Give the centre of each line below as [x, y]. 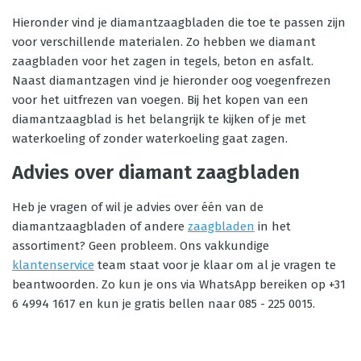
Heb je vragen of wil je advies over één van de [138, 207]
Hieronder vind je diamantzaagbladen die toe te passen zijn [179, 23]
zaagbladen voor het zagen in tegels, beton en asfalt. [163, 61]
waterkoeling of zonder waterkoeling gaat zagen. [150, 139]
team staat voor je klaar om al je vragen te [215, 265]
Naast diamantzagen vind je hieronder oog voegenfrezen [172, 81]
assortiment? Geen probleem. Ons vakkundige [141, 246]
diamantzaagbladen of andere [100, 226]
